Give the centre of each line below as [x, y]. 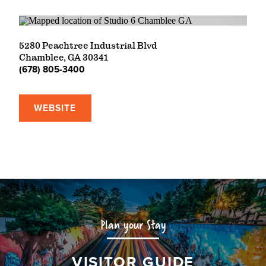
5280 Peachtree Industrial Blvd [88, 46]
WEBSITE [55, 108]
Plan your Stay [133, 225]
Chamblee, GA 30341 [64, 58]
